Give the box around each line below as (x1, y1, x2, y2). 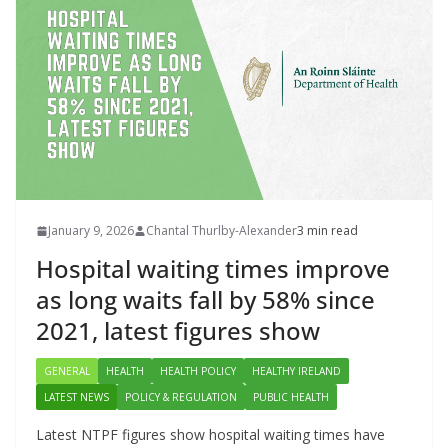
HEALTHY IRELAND (252, 364, 341, 379)
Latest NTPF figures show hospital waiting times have (36, 425, 385, 445)
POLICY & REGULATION (125, 390, 237, 405)
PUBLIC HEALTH (253, 390, 329, 405)
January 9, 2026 (48, 222, 134, 240)
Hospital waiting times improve (36, 252, 390, 286)
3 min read (297, 222, 358, 240)
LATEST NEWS (44, 390, 109, 405)
